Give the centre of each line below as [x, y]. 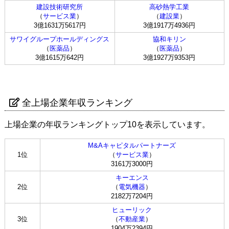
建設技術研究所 [60, 7]
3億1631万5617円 [60, 25]
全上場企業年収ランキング [77, 102]
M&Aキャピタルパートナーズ [132, 145]
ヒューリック [132, 210]
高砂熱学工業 [169, 7]
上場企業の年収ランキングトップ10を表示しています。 [107, 124]
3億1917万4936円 [169, 25]
